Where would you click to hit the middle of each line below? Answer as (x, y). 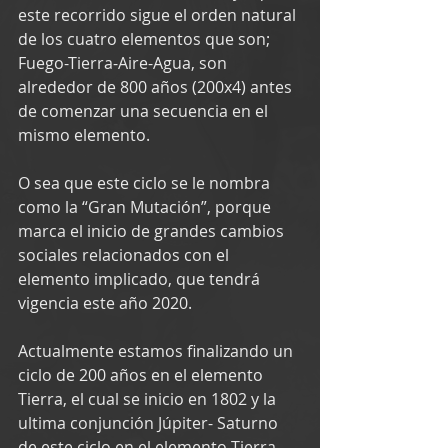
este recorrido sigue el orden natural (159, 14)
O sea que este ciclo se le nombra (146, 182)
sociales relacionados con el (125, 254)
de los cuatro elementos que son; (146, 38)
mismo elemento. (86, 134)
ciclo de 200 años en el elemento (142, 374)
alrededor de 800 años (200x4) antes (157, 86)
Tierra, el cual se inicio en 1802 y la (149, 398)
